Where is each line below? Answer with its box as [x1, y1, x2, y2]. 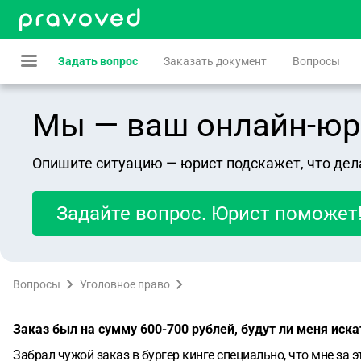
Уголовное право [80, 278, 170, 291]
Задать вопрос [58, 55, 138, 68]
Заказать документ [164, 55, 267, 68]
